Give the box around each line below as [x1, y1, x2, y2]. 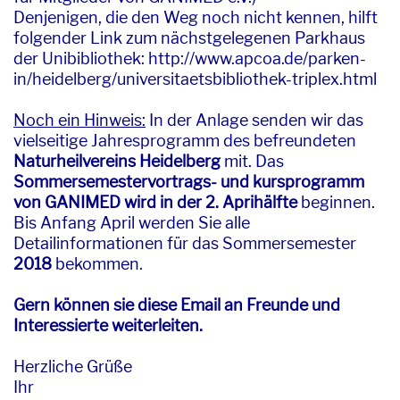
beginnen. [297, 193, 375, 212]
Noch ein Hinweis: [13, 111, 146, 129]
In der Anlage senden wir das [146, 111, 363, 129]
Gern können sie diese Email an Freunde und [13, 296, 340, 314]
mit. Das [221, 152, 284, 171]
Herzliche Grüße [13, 357, 132, 376]
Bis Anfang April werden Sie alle [13, 213, 250, 232]
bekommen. [52, 254, 143, 273]
